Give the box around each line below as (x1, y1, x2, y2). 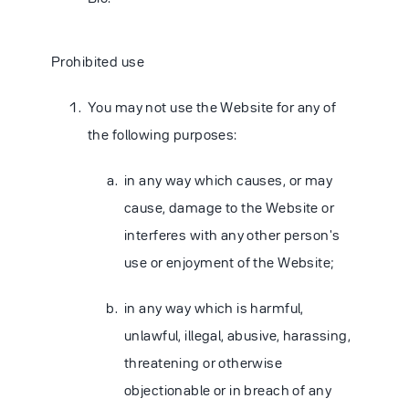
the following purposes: (88, 126, 237, 142)
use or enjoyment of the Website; (124, 254, 335, 270)
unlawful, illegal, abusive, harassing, (124, 327, 351, 343)
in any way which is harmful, (124, 299, 304, 316)
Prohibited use (51, 53, 144, 69)
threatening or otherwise (124, 354, 283, 371)
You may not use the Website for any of (88, 99, 337, 115)
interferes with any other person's (124, 226, 341, 243)
